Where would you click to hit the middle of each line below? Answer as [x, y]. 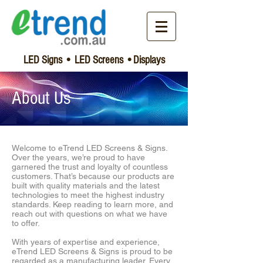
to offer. [26, 223]
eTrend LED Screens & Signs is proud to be [92, 251]
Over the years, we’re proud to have [78, 157]
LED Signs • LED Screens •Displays [94, 60]
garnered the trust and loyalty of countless [90, 167]
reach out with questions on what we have [90, 214]
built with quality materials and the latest [86, 186]
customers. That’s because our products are [93, 176]
